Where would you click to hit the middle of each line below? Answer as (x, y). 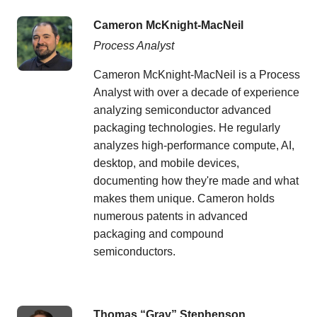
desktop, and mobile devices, (166, 163)
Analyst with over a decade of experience (196, 92)
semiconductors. (134, 251)
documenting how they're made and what (196, 180)
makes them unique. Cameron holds (184, 198)
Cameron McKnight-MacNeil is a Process (196, 74)
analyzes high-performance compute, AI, (194, 145)
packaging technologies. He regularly (186, 127)
